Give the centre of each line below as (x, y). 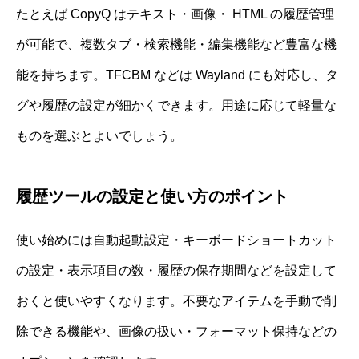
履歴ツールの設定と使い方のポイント (152, 197)
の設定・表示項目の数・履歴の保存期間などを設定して (176, 271)
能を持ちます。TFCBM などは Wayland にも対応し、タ (177, 75)
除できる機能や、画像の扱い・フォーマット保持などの (176, 332)
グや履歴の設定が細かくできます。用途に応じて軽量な (176, 106)
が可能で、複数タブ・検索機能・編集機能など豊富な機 (176, 45)
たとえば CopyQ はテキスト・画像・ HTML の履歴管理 (175, 14)
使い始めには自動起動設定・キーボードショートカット (176, 240)
